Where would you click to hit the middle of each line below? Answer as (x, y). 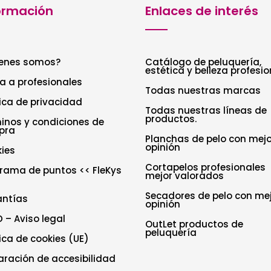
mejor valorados (185, 175)
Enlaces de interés (202, 11)
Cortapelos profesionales (206, 167)
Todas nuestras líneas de (206, 110)
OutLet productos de (194, 224)
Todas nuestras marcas (203, 90)
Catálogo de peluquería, (204, 62)
